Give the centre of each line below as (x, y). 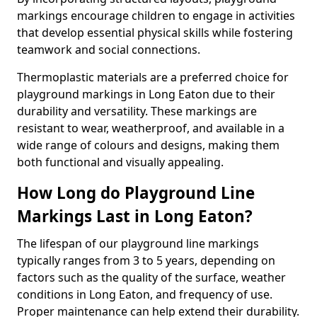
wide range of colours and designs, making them (148, 145)
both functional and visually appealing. (120, 162)
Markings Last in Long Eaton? (135, 216)
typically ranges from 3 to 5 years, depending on (146, 260)
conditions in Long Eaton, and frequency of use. (145, 294)
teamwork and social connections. (109, 50)
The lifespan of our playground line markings (138, 243)
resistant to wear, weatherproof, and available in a (151, 128)
